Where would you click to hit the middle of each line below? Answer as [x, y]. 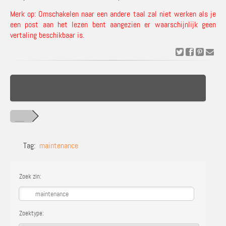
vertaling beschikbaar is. [47, 35]
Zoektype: [31, 213]
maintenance [59, 146]
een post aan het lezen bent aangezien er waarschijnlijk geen [113, 24]
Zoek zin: [30, 176]
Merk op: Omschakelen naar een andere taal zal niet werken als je [113, 14]
